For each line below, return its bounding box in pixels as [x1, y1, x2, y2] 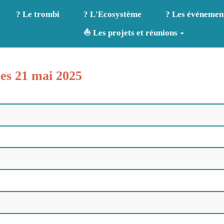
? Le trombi [16, 9, 60, 19]
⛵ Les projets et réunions [83, 28, 178, 38]
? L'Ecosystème [83, 9, 141, 19]
